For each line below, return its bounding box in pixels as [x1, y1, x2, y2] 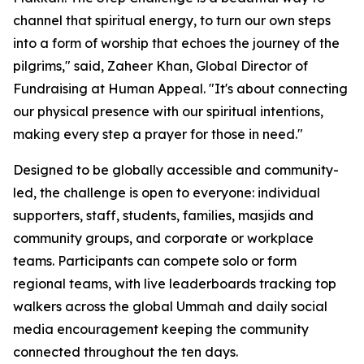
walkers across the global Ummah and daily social [13, 297, 327, 314]
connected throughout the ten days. [13, 343, 238, 360]
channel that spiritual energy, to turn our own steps [13, 11, 331, 28]
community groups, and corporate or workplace [13, 229, 314, 246]
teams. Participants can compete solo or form [13, 252, 297, 269]
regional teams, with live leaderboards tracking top [13, 275, 336, 292]
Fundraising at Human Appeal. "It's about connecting [13, 80, 348, 97]
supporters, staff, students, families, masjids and [13, 206, 314, 223]
